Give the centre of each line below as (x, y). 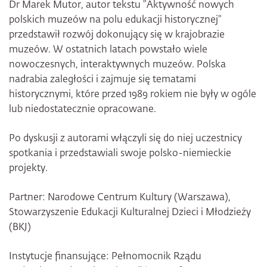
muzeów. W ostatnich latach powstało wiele (108, 50)
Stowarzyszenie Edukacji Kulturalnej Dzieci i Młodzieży (130, 212)
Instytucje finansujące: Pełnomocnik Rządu (105, 257)
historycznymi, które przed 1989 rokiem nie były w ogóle (133, 94)
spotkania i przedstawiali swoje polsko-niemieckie (120, 153)
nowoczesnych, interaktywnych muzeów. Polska (117, 65)
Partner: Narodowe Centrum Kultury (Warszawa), (120, 198)
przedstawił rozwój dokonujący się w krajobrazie (117, 35)
